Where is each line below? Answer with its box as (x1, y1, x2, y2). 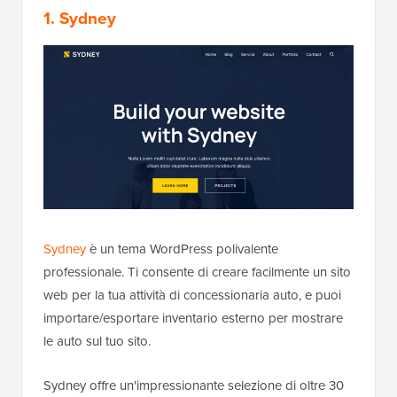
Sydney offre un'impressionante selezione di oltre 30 (43, 375, 344, 395)
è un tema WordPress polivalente (86, 238, 278, 259)
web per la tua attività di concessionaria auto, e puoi (43, 284, 341, 305)
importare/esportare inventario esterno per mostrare (43, 307, 343, 328)
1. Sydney (43, 4, 116, 31)
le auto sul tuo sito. (43, 331, 151, 351)
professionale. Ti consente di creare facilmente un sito (43, 261, 351, 282)
